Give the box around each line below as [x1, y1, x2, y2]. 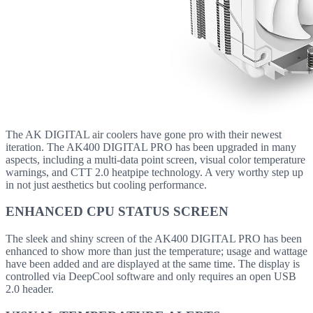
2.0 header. [6, 283, 54, 296]
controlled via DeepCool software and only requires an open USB [6, 270, 296, 283]
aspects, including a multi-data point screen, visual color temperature [6, 153, 305, 166]
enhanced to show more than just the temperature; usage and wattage [6, 245, 307, 258]
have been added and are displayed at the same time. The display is [6, 258, 300, 270]
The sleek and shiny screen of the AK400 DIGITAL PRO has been [6, 233, 302, 245]
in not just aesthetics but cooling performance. [6, 178, 207, 191]
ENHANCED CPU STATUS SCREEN [6, 204, 228, 219]
